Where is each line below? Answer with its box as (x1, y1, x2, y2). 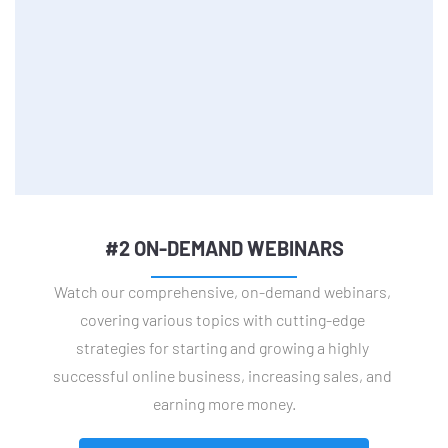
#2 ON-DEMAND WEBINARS (104, 235, 344, 260)
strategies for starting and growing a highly (76, 337, 372, 357)
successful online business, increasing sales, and (53, 365, 395, 385)
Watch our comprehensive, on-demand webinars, (54, 281, 394, 301)
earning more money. (152, 393, 296, 413)
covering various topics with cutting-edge (80, 309, 368, 329)
